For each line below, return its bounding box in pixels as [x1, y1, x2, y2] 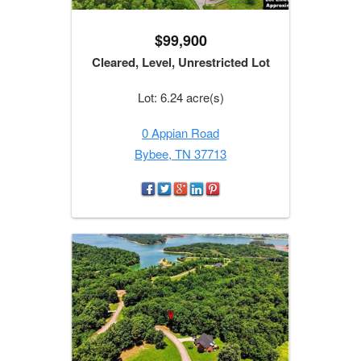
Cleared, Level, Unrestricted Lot [91, 53, 270, 72]
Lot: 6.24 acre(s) [137, 89, 224, 106]
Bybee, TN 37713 [135, 145, 226, 163]
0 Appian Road [142, 124, 219, 142]
